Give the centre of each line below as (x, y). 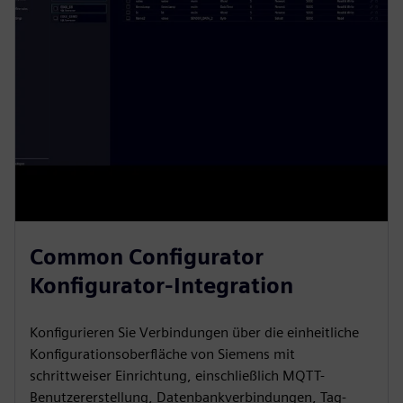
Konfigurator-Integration (161, 285)
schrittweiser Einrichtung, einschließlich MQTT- (177, 375)
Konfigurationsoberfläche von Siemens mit (162, 354)
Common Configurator (147, 256)
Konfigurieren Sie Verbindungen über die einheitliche (194, 332)
